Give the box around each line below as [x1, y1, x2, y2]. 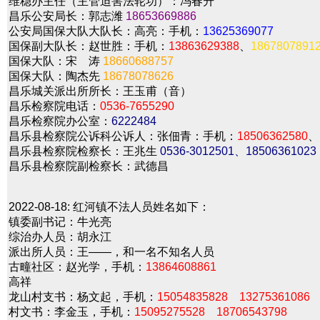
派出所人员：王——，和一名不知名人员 [9, 246, 214, 258]
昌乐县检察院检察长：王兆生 [9, 145, 160, 157]
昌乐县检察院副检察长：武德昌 [9, 160, 169, 172]
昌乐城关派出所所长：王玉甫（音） [9, 85, 191, 97]
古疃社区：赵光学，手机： [9, 261, 146, 273]
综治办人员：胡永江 [9, 231, 111, 243]
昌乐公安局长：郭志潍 [9, 10, 126, 22]
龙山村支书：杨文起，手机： [9, 291, 157, 303]
